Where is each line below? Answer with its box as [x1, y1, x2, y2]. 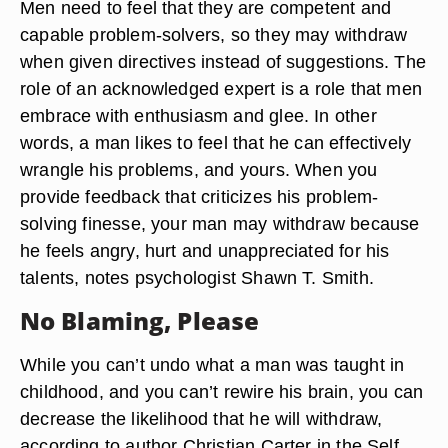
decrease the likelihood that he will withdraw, [20, 408, 383, 429]
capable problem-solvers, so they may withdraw [20, 24, 408, 45]
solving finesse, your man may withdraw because [20, 213, 420, 234]
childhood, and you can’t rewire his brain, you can [20, 381, 424, 402]
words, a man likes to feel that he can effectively [20, 132, 412, 153]
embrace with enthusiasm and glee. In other [20, 105, 377, 126]
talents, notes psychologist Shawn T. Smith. [20, 267, 374, 288]
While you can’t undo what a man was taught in [20, 354, 405, 375]
